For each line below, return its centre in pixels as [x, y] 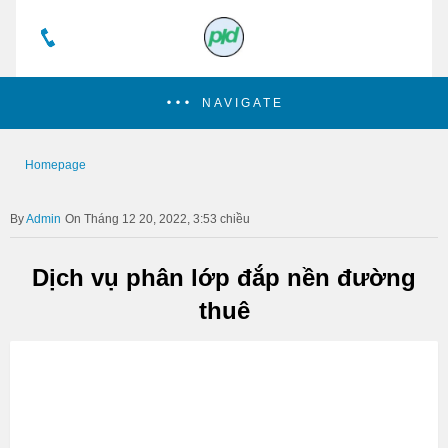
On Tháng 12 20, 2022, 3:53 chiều [157, 219]
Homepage [55, 165]
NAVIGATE [242, 103]
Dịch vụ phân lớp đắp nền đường [224, 277]
